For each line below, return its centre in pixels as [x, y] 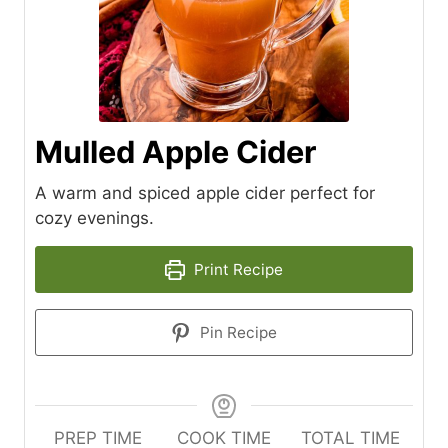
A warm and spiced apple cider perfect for [205, 193]
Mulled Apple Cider [176, 151]
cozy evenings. [94, 218]
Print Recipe [236, 269]
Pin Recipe [236, 332]
